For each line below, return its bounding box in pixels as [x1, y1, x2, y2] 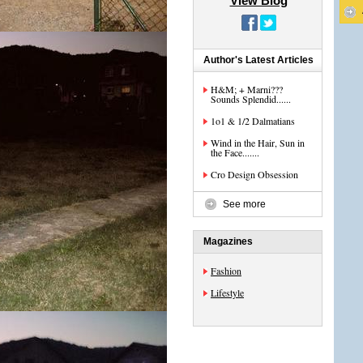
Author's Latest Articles [203, 54, 314, 66]
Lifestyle [211, 286, 244, 299]
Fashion [211, 264, 241, 277]
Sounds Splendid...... [211, 92, 291, 105]
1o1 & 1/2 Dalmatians [211, 114, 295, 127]
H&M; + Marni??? [211, 83, 283, 96]
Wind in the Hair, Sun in [211, 136, 305, 149]
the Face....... [211, 146, 259, 159]
